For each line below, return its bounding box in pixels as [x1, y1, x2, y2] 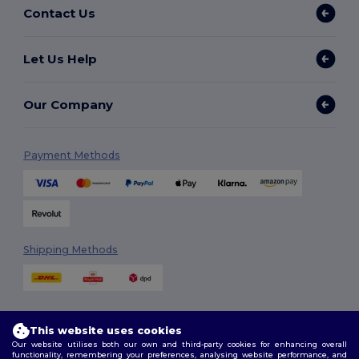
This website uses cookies [30, 325, 182, 337]
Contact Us [23, 5, 96, 21]
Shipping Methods [23, 244, 119, 256]
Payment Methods [23, 149, 121, 162]
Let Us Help [23, 50, 98, 67]
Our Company [23, 96, 114, 112]
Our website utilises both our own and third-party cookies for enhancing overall [12, 339, 347, 349]
